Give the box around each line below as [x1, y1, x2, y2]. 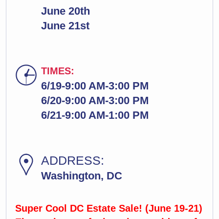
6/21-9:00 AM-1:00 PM [41, 109, 149, 121]
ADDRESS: [41, 153, 104, 167]
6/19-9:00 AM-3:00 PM [41, 80, 149, 92]
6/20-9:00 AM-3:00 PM [41, 94, 149, 107]
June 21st [41, 20, 89, 32]
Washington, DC [41, 170, 122, 182]
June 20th [41, 5, 90, 17]
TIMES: [41, 66, 74, 76]
